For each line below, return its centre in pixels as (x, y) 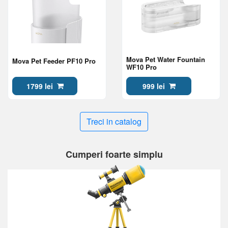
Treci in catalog (114, 121)
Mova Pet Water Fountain (166, 59)
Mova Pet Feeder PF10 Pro (54, 61)
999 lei (153, 86)
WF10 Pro (141, 67)
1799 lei (39, 86)
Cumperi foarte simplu (114, 154)
